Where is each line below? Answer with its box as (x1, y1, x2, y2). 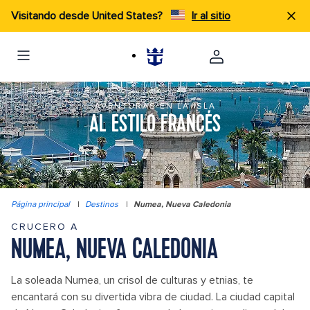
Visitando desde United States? (11, 9, 165, 23)
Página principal (11, 199, 70, 210)
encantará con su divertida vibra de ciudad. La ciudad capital (11, 290, 295, 304)
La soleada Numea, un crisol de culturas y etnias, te (11, 273, 253, 287)
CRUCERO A (11, 221, 78, 232)
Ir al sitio (192, 9, 230, 23)
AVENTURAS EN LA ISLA (94, 101, 216, 111)
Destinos (85, 199, 118, 210)
